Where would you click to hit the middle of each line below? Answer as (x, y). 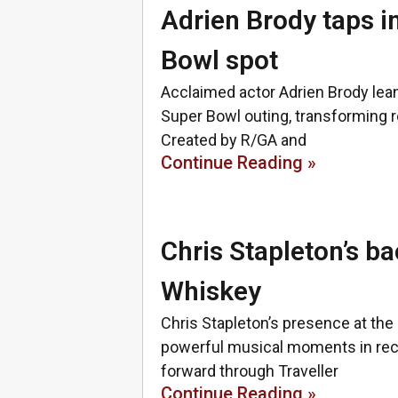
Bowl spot (219, 60)
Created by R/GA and (234, 140)
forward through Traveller (250, 371)
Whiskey (211, 291)
